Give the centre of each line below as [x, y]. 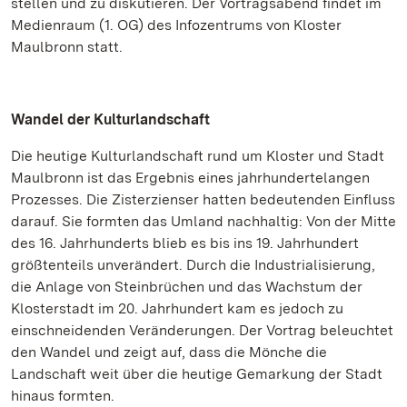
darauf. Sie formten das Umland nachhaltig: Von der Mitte [203, 221]
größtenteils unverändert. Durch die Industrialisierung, [193, 265]
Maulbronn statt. [67, 47]
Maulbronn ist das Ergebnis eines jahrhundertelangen [190, 178]
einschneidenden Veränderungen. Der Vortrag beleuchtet [202, 330]
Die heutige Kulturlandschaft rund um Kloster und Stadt [198, 156]
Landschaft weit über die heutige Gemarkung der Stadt [197, 374]
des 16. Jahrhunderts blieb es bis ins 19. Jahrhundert [185, 243]
